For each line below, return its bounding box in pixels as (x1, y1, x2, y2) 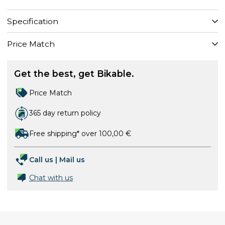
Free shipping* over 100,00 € (29, 129, 131, 138)
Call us (29, 155, 53, 164)
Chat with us (29, 173, 73, 182)
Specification (7, 16, 58, 26)
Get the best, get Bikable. (14, 68, 134, 79)
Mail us (59, 155, 85, 164)
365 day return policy (29, 108, 101, 118)
